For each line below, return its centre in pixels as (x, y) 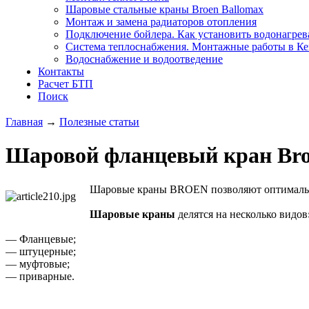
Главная (24, 122)
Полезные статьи (99, 122)
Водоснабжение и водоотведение (144, 59)
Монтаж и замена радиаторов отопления (161, 22)
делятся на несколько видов (243, 214)
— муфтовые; (38, 263)
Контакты (61, 71)
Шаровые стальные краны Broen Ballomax (165, 9)
